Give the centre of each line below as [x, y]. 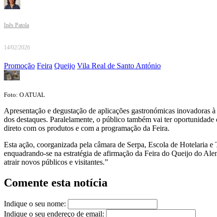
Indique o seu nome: [35, 204]
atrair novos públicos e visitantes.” [56, 162]
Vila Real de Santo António [119, 66]
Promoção [19, 66]
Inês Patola [16, 25]
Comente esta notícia [56, 183]
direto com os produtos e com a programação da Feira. [87, 128]
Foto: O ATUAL [24, 95]
